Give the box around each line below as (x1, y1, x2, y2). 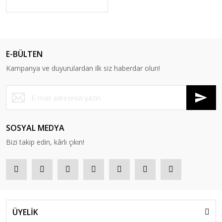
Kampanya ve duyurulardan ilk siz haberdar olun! (6, 63, 160, 73)
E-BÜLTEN (6, 49, 43, 59)
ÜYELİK (12, 207, 38, 218)
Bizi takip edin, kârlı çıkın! (6, 137, 84, 147)
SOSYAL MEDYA (6, 122, 64, 133)
